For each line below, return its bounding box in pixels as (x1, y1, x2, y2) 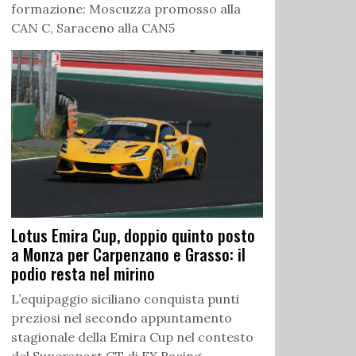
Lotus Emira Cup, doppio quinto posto (11, 223, 255, 248)
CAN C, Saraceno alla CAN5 (11, 20, 175, 37)
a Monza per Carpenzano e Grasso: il (11, 242, 246, 267)
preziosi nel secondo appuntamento (11, 310, 232, 327)
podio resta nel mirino (11, 261, 155, 286)
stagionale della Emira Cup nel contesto (11, 329, 253, 346)
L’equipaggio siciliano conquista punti (11, 291, 239, 308)
